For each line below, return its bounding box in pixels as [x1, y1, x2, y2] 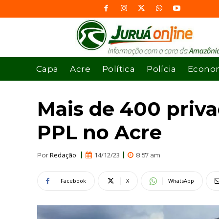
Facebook [61, 177, 86, 185]
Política [102, 64, 135, 74]
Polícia [147, 64, 176, 74]
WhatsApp [168, 177, 194, 185]
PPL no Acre [37, 120, 162, 144]
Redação [50, 150, 76, 159]
